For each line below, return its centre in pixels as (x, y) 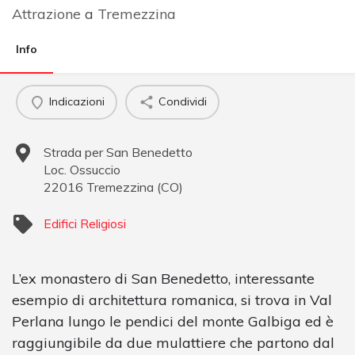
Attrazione (46, 13)
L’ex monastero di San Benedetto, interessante (163, 278)
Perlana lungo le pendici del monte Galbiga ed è (173, 321)
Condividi (182, 102)
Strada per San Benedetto (118, 152)
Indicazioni (76, 102)
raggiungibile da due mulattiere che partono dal (173, 342)
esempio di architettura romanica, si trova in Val (172, 300)
